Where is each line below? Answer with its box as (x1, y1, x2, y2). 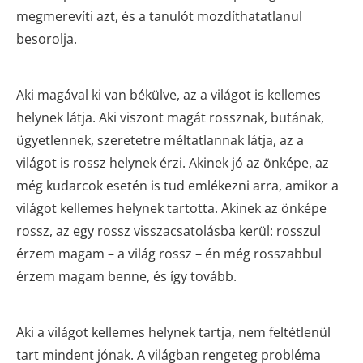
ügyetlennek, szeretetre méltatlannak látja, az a (16, 130, 304, 149)
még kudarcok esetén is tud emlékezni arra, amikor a (16, 176, 339, 194)
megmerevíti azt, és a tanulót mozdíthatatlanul (16, 6, 302, 25)
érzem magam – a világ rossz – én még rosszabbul (16, 244, 322, 263)
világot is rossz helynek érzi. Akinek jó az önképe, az (16, 153, 329, 172)
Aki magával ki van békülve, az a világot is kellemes (16, 85, 321, 104)
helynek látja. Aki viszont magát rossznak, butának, (16, 108, 324, 126)
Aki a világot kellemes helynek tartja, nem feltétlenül (16, 322, 331, 341)
